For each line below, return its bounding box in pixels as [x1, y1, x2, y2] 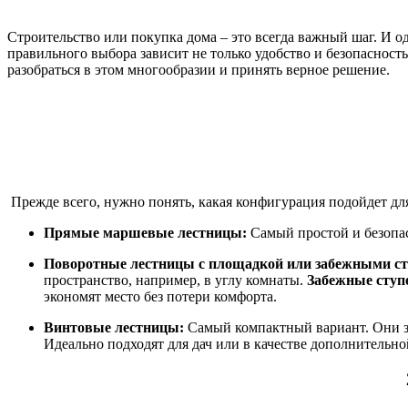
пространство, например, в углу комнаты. [44, 272, 307, 289]
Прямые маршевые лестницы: [44, 225, 247, 241]
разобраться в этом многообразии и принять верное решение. [7, 61, 390, 77]
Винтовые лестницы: [44, 320, 184, 336]
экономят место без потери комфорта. [44, 289, 277, 305]
